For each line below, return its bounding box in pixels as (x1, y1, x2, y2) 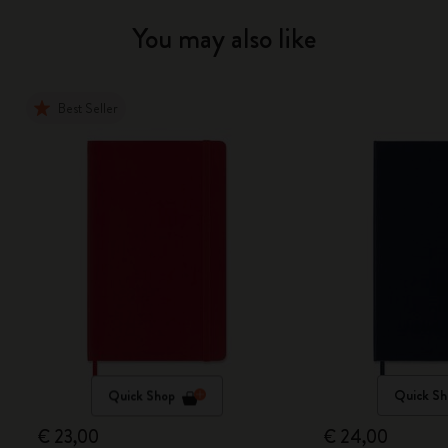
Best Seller (58, 98, 119, 118)
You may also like (132, 19, 316, 59)
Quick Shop (108, 385, 176, 406)
